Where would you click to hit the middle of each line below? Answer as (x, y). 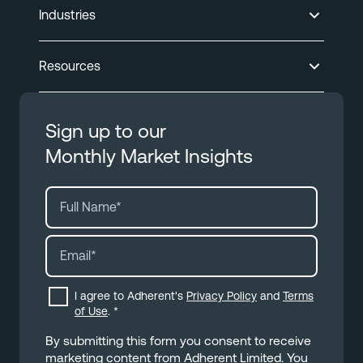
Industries (67, 15)
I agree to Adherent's (130, 296)
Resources (70, 66)
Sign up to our (106, 132)
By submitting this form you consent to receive (178, 341)
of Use (91, 312)
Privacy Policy (222, 296)
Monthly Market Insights (149, 157)
